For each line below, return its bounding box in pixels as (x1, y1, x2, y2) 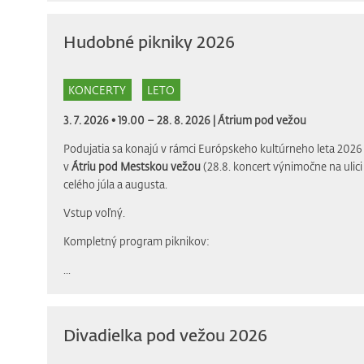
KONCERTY (68, 82, 126, 97)
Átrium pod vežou (217, 113, 306, 128)
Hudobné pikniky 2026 (63, 32, 235, 53)
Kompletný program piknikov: (63, 234, 210, 249)
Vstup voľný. (63, 206, 125, 220)
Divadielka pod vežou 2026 (63, 324, 267, 345)
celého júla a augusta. (63, 177, 167, 192)
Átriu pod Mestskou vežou (71, 159, 203, 174)
